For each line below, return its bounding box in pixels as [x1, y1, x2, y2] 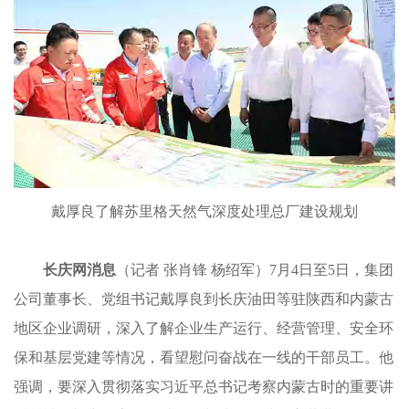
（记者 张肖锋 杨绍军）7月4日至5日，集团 [116, 262, 393, 278]
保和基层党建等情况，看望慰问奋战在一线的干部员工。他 [14, 350, 393, 366]
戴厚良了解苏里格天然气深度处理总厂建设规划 [51, 204, 358, 220]
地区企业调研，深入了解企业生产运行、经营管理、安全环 [14, 320, 393, 337]
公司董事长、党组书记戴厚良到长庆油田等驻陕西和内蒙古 [14, 291, 393, 308]
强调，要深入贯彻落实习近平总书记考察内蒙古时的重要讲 [14, 379, 393, 395]
